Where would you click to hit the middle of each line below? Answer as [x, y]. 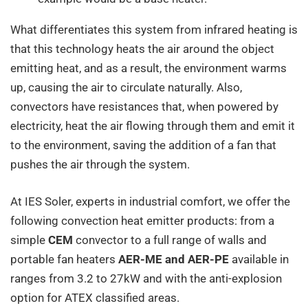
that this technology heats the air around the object [142, 49]
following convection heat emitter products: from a [142, 220]
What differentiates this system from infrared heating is [154, 30]
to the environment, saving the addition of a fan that [143, 145]
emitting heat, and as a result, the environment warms [148, 68]
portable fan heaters [64, 259]
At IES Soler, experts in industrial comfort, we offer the [150, 201]
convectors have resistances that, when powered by [144, 107]
